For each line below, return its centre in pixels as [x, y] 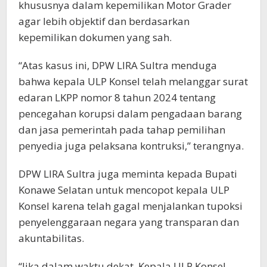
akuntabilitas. [51, 238]
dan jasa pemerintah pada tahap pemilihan [122, 129]
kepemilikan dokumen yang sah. [95, 37]
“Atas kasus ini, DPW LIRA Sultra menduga [118, 65]
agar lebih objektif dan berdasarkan [104, 21]
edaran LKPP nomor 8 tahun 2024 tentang [117, 97]
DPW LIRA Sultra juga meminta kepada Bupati [128, 173]
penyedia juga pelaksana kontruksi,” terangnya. [131, 145]
